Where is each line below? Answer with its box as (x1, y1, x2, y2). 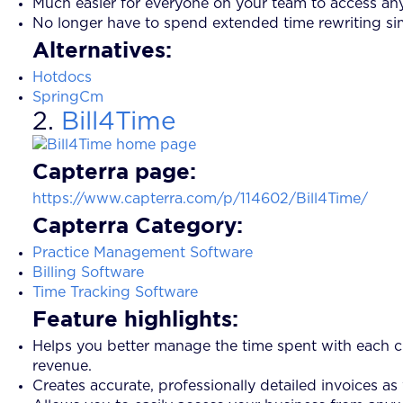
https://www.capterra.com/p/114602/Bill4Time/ (32, 191, 368, 206)
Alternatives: (32, 36, 172, 62)
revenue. (32, 358, 92, 373)
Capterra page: (32, 157, 196, 184)
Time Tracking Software (32, 284, 198, 300)
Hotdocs (32, 69, 92, 85)
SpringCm (32, 89, 103, 104)
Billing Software (32, 264, 144, 280)
